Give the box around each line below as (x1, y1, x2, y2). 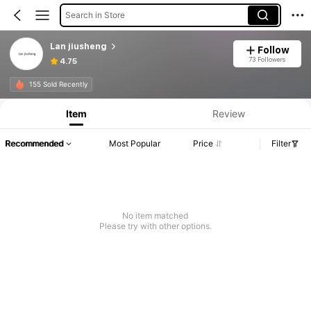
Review (212, 107, 245, 119)
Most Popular (109, 138, 161, 149)
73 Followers (249, 55, 286, 63)
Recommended (5, 138, 63, 149)
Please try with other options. (99, 221, 212, 232)
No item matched (122, 210, 189, 221)
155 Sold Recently (28, 80, 88, 89)
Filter (271, 138, 291, 149)
